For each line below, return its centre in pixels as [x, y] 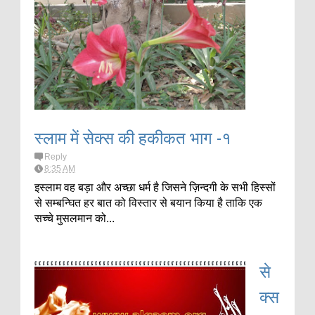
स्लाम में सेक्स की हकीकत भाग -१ [133, 136]
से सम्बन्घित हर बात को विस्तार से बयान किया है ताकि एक [148, 203]
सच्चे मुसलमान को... [75, 218]
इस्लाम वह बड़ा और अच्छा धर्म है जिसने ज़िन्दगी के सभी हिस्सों [155, 187]
